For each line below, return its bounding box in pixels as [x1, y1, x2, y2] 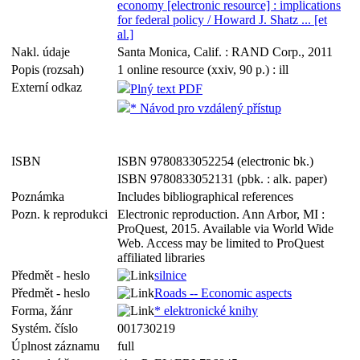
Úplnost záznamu [11, 339, 106, 353]
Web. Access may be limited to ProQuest [117, 236, 324, 250]
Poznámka [11, 190, 71, 203]
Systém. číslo [11, 321, 84, 335]
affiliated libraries [117, 251, 205, 264]
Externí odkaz [11, 80, 88, 94]
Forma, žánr [11, 304, 79, 317]
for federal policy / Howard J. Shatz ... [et [117, 13, 327, 27]
